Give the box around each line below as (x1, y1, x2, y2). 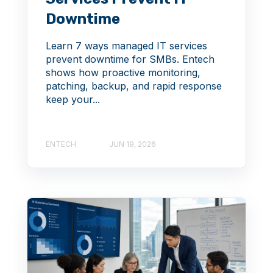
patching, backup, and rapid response (46, 80, 222, 93)
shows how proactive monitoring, (46, 66, 200, 79)
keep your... (46, 93, 100, 106)
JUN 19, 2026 (109, 139, 156, 149)
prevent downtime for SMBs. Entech (46, 53, 214, 66)
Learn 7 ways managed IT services (46, 40, 207, 52)
